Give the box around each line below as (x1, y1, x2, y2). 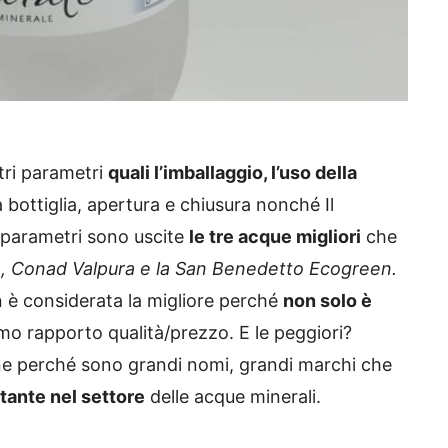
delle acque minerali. (145, 386, 321, 408)
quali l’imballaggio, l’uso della (108, 162, 357, 184)
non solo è (283, 290, 372, 312)
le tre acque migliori (189, 226, 361, 248)
